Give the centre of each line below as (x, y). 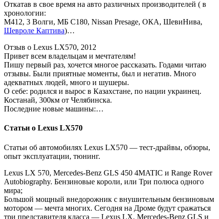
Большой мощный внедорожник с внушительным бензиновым (109, 199)
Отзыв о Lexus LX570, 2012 (50, 47)
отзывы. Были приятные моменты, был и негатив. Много (100, 74)
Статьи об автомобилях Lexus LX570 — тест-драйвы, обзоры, (107, 147)
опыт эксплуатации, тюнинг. (52, 156)
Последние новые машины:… (54, 109)
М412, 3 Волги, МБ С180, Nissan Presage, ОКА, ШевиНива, (103, 22)
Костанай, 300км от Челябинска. (58, 100)
